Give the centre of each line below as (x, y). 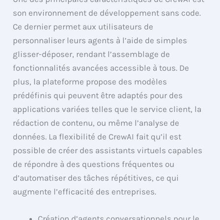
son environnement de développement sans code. (107, 13)
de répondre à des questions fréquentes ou (94, 164)
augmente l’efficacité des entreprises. (85, 191)
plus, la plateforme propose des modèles (90, 81)
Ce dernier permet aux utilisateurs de (83, 26)
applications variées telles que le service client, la (107, 109)
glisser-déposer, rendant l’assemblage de (92, 54)
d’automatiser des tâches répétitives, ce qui (96, 178)
